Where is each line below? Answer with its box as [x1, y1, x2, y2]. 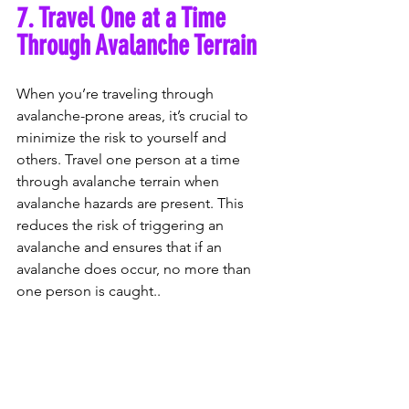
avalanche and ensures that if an [16, 237, 225, 256]
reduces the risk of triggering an [16, 215, 227, 234]
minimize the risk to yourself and [16, 128, 230, 146]
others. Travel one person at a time [16, 150, 244, 168]
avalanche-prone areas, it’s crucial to [16, 106, 252, 124]
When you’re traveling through [16, 84, 217, 102]
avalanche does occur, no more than [16, 259, 255, 278]
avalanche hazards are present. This [16, 194, 247, 212]
